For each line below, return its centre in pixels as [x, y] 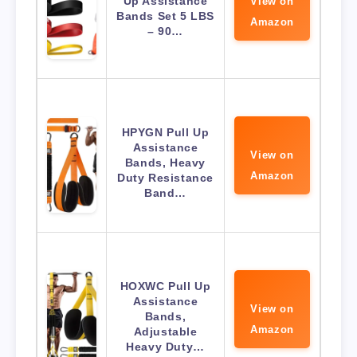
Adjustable [165, 332]
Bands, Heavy [165, 163]
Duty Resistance [165, 178]
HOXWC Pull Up [165, 286]
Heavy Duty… [165, 347]
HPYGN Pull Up [165, 133]
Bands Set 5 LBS [165, 16]
